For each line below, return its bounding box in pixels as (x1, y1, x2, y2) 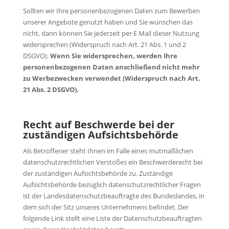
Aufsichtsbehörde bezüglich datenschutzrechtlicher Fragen (22, 179, 201, 189)
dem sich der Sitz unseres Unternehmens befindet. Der (22, 202, 189, 212)
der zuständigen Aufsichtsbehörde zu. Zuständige (22, 168, 173, 178)
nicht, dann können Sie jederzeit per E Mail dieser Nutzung (22, 28, 199, 38)
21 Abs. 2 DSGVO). (22, 84, 79, 94)
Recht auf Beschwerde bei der (22, 117, 174, 131)
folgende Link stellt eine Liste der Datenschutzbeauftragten (22, 213, 202, 223)
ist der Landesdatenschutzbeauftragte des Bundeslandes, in (22, 191, 204, 200)
